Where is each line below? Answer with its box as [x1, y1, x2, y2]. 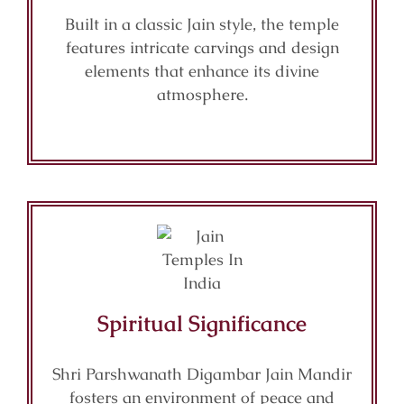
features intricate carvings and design [65, 37, 339, 58]
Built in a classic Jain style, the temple [65, 14, 339, 34]
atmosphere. [156, 84, 248, 105]
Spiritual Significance [97, 309, 307, 337]
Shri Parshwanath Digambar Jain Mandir [52, 363, 352, 384]
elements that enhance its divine [85, 60, 319, 81]
